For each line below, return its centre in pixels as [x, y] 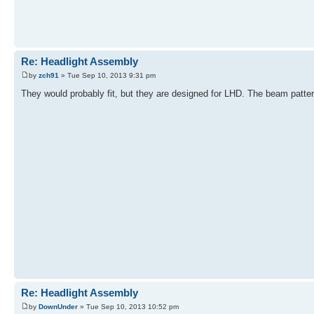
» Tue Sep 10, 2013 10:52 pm [128, 306]
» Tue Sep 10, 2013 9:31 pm [107, 75]
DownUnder [58, 306]
